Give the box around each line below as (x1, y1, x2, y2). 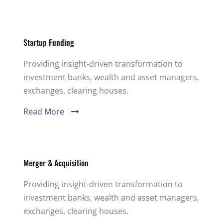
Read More (23, 106, 64, 117)
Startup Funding (23, 36, 74, 48)
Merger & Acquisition (23, 157, 89, 169)
